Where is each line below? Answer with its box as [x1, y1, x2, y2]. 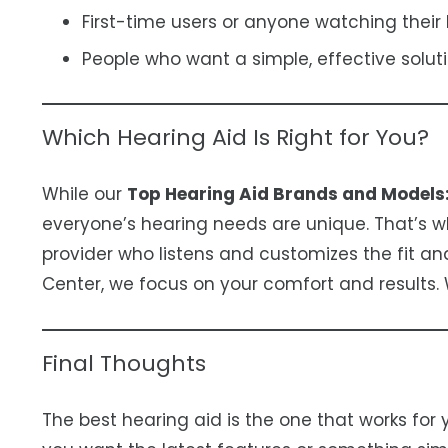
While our [42, 181, 127, 206]
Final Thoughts [42, 347, 206, 379]
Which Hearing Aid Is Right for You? [42, 121, 429, 153]
